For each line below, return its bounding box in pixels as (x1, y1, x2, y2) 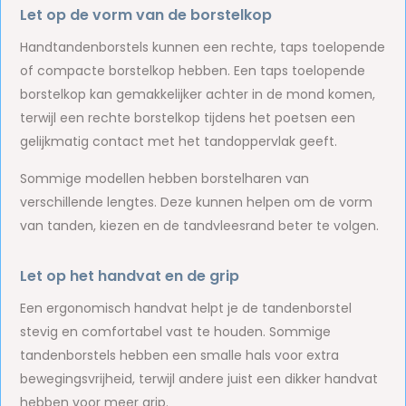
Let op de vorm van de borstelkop (20, 5, 273, 25)
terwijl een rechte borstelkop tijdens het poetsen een (20, 109, 356, 127)
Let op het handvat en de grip (20, 266, 240, 286)
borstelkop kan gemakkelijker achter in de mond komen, (20, 85, 376, 103)
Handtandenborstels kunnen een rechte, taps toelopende (20, 38, 386, 56)
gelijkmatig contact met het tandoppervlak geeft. (20, 132, 338, 150)
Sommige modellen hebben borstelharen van (20, 169, 310, 188)
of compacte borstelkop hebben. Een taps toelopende (20, 62, 366, 80)
